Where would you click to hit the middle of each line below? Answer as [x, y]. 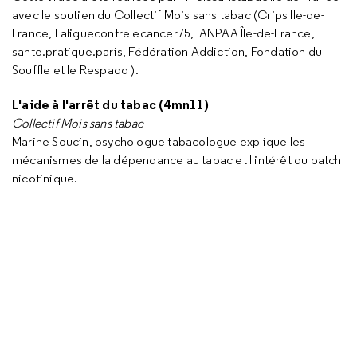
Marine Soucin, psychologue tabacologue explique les [159, 141]
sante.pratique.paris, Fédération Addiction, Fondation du [167, 51]
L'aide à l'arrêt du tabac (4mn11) [111, 104]
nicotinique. [45, 178]
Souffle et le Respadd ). [75, 70]
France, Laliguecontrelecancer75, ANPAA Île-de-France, [163, 33]
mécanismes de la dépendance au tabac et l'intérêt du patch [177, 160]
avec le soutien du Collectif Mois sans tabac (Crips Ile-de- [168, 15]
